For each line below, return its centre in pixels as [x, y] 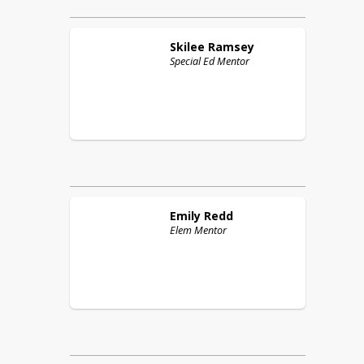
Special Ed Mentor [210, 61]
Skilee [187, 47]
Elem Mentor [198, 230]
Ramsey [231, 47]
